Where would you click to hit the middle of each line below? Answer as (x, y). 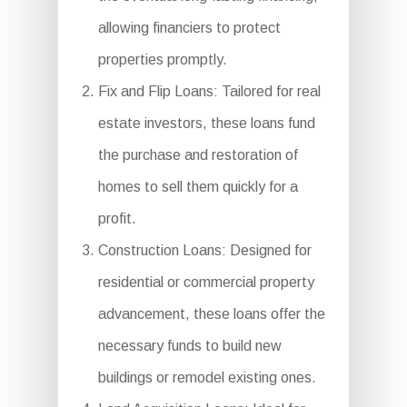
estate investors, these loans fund (206, 124)
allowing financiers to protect (189, 28)
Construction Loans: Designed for (204, 251)
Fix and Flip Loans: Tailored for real (209, 92)
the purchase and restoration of (198, 155)
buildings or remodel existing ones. (207, 378)
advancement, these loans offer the (211, 314)
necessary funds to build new (189, 346)
